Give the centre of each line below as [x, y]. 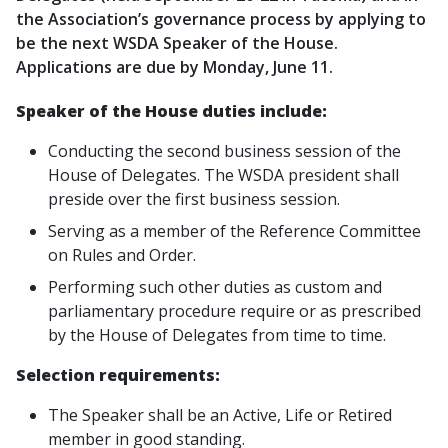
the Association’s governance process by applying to [221, 19]
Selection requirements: [120, 375]
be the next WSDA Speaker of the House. [177, 43]
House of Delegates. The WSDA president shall [223, 175]
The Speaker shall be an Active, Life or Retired [220, 415]
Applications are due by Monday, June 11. [174, 67]
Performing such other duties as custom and [215, 287]
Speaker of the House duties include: [171, 111]
